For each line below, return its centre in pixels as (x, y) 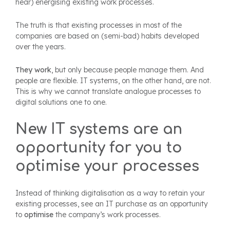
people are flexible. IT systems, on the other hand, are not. (113, 81)
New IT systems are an (99, 130)
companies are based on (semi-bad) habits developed (107, 36)
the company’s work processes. (107, 215)
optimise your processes (107, 167)
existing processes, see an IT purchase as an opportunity (112, 204)
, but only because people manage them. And (128, 70)
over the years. (41, 47)
